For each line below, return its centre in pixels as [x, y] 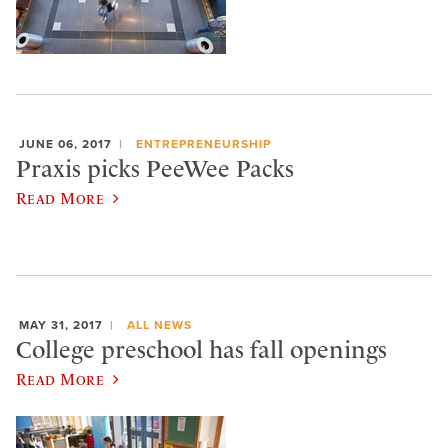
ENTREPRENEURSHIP [203, 143]
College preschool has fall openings [201, 350]
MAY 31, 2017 [61, 324]
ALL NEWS [159, 324]
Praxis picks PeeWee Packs [155, 169]
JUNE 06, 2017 [65, 143]
